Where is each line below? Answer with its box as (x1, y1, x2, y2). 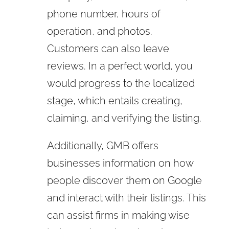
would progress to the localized (47, 77, 195, 89)
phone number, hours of (47, 7, 161, 20)
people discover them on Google (47, 174, 202, 187)
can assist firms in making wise (47, 209, 190, 221)
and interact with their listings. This (47, 191, 206, 204)
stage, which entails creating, (47, 94, 182, 107)
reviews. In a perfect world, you (47, 59, 193, 72)
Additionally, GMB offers (47, 139, 158, 152)
